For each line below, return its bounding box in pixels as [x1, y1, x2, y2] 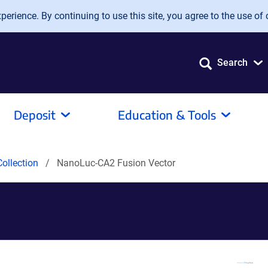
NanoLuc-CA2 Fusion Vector [57, 157, 175, 169]
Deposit [14, 107, 56, 122]
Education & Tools [118, 107, 216, 122]
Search [217, 57, 248, 68]
